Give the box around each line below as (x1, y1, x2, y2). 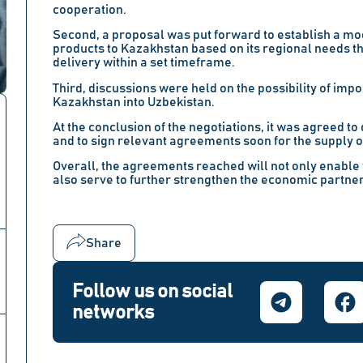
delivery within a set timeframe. (53, 56, 235, 70)
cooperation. (53, 2, 126, 16)
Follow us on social (72, 282, 233, 302)
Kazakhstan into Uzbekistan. (53, 95, 215, 109)
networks (72, 303, 154, 323)
